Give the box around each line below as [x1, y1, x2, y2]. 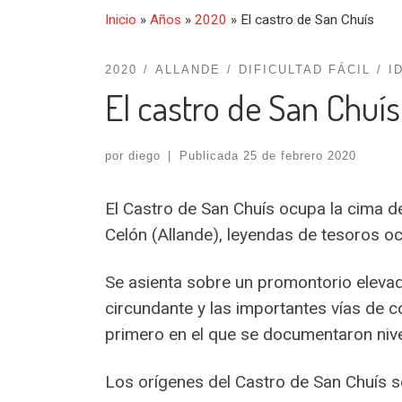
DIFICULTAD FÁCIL [238, 63, 371, 77]
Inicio [105, 11, 136, 28]
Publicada [179, 148, 243, 162]
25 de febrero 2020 [242, 148, 356, 162]
